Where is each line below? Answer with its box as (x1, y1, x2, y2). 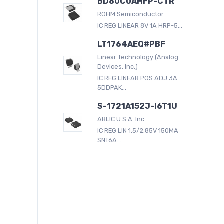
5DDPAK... (97, 83, 127, 91)
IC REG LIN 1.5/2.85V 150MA (97, 126, 179, 134)
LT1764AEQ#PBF (97, 39, 166, 49)
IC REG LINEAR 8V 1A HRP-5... (97, 21, 183, 29)
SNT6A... (97, 136, 122, 144)
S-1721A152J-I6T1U (97, 101, 178, 111)
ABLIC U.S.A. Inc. (97, 115, 146, 123)
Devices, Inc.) (97, 62, 138, 70)
